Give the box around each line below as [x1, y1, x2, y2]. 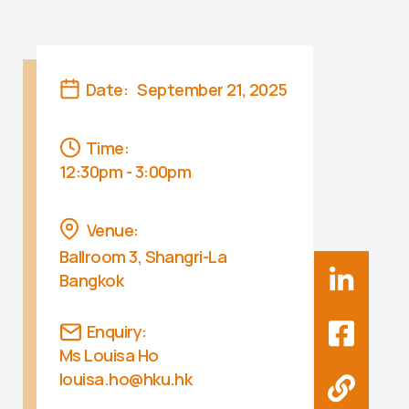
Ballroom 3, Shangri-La [59, 246, 227, 268]
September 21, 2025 [137, 79, 288, 101]
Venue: [87, 219, 139, 242]
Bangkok [59, 269, 124, 292]
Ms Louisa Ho [59, 344, 159, 367]
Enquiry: [87, 320, 147, 343]
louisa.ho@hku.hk [59, 368, 193, 391]
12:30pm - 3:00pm [59, 161, 192, 184]
